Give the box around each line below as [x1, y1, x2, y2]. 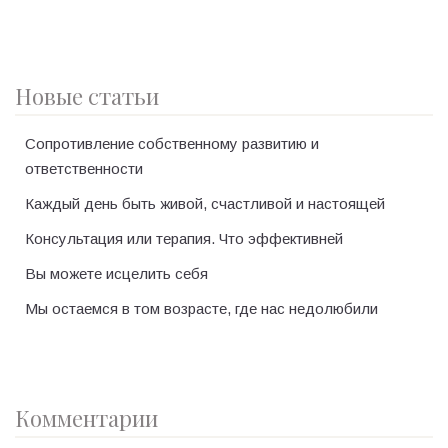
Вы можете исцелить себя [25, 264, 208, 282]
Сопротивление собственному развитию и [25, 134, 319, 152]
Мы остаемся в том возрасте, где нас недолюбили [25, 299, 378, 317]
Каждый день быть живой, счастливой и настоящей [25, 194, 385, 212]
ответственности [25, 159, 143, 177]
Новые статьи [15, 80, 159, 111]
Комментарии [15, 402, 158, 433]
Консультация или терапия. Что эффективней [25, 229, 343, 247]
